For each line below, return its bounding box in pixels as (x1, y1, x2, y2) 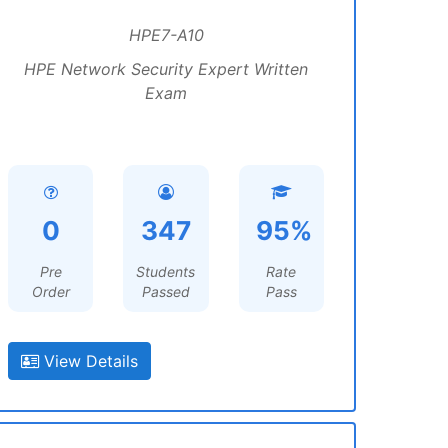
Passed (141, 283, 190, 300)
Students (136, 263, 196, 280)
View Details (39, 351, 138, 371)
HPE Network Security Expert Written (24, 59, 308, 79)
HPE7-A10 (128, 25, 204, 45)
